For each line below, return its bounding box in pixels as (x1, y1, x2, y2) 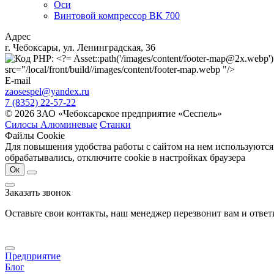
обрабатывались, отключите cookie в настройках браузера (5, 152, 245, 163)
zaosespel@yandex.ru (5, 86, 89, 97)
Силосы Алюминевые (5, 119, 97, 130)
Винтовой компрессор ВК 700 (54, 10, 180, 21)
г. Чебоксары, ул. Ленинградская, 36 (5, 42, 155, 53)
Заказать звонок (5, 187, 71, 198)
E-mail (5, 75, 31, 86)
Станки (100, 119, 131, 130)
